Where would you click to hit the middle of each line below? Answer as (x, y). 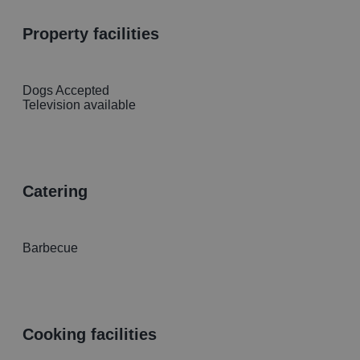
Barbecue (50, 248)
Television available (79, 105)
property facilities (96, 34)
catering (61, 191)
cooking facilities (95, 334)
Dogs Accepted (66, 91)
